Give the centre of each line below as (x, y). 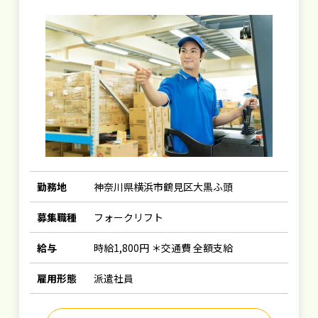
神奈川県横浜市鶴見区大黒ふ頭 (164, 187)
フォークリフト (129, 217)
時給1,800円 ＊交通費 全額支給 (164, 248)
